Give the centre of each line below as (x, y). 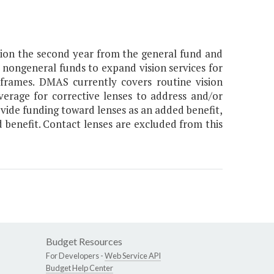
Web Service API (133, 256)
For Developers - (75, 256)
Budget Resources (84, 242)
